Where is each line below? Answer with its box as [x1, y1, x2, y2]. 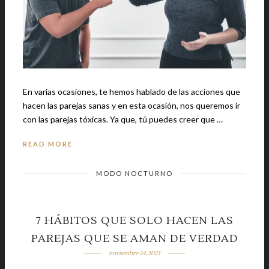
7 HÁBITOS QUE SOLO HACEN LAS [35, 213, 234, 228]
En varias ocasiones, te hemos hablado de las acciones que [23, 86, 240, 97]
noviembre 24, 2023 [108, 249, 160, 257]
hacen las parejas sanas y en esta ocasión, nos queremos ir [23, 100, 240, 110]
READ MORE [23, 139, 73, 148]
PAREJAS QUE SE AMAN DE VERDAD [31, 231, 238, 246]
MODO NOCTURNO [96, 169, 173, 177]
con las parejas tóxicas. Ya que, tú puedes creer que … [110, 113, 223, 124]
